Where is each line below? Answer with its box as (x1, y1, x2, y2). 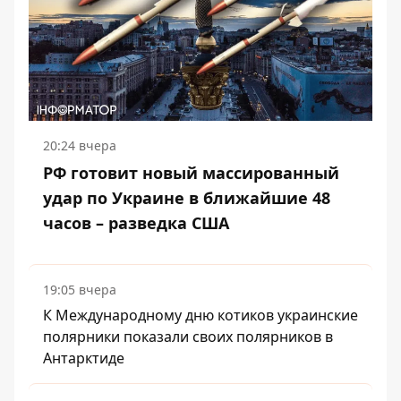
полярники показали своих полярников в (43, 327, 333, 347)
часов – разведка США (43, 212, 229, 235)
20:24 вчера (43, 137, 116, 155)
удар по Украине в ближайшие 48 (43, 187, 330, 209)
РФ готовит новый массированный (43, 162, 339, 184)
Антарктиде (43, 348, 124, 369)
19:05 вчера (43, 281, 116, 299)
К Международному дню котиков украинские (43, 305, 358, 326)
